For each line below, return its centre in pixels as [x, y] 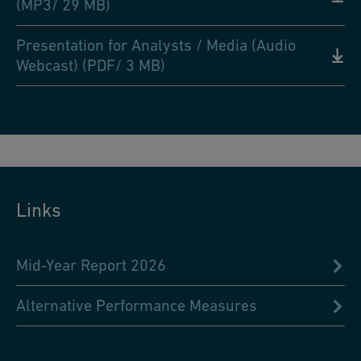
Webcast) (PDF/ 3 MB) [91, 66]
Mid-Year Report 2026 [91, 266]
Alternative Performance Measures [137, 306]
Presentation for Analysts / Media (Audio [156, 46]
